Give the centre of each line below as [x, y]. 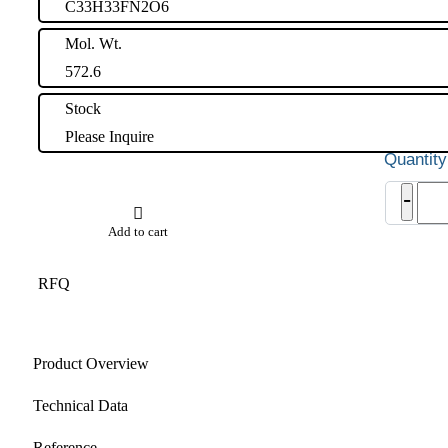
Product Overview [91, 363]
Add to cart [138, 231]
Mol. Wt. [93, 43]
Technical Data [80, 405]
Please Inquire [109, 136]
